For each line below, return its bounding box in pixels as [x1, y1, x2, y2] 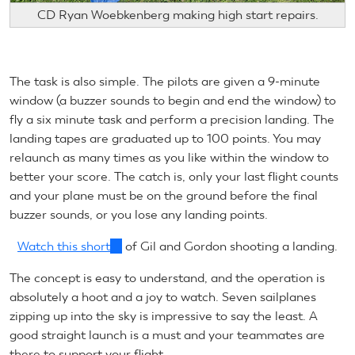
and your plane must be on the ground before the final [10, 187, 318, 203]
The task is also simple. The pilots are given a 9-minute [10, 73, 320, 89]
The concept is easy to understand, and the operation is [10, 269, 325, 285]
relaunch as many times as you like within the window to [10, 149, 329, 165]
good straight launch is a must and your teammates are [10, 326, 325, 342]
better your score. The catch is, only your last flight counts [10, 168, 338, 184]
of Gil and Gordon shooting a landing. [122, 238, 338, 254]
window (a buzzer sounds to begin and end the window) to [10, 92, 336, 108]
